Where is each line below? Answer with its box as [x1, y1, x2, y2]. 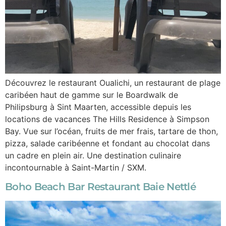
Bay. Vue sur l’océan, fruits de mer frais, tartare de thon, [5, 126, 218, 136]
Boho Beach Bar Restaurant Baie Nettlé [5, 181, 196, 193]
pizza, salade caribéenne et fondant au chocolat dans [5, 138, 210, 148]
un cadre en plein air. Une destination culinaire [5, 150, 181, 160]
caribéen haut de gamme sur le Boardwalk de [5, 89, 178, 100]
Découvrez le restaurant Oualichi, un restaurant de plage [5, 77, 220, 88]
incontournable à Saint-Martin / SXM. [5, 162, 146, 173]
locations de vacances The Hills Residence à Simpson [5, 114, 209, 124]
